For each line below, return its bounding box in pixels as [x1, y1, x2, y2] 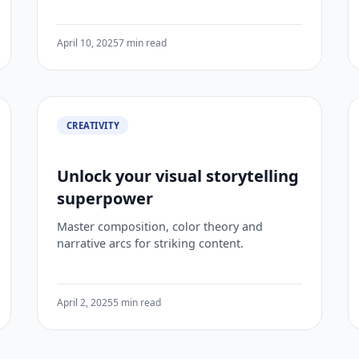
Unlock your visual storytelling [57, 164, 300, 187]
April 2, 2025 [57, 296, 114, 310]
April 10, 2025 [57, 36, 119, 50]
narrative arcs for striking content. [57, 235, 244, 251]
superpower [57, 187, 154, 209]
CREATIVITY [66, 119, 120, 131]
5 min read [113, 296, 162, 310]
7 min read [119, 36, 167, 50]
